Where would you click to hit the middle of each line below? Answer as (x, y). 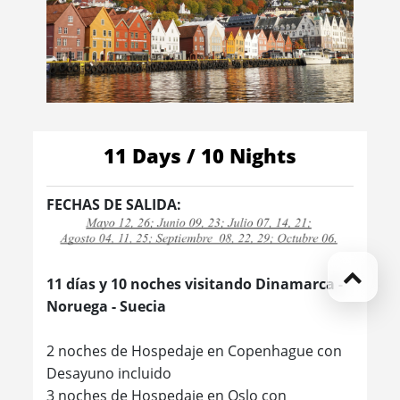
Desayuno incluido (109, 374)
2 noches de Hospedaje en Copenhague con (195, 351)
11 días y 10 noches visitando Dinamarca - (195, 284)
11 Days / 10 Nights (200, 155)
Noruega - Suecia (107, 307)
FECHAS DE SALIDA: (114, 204)
